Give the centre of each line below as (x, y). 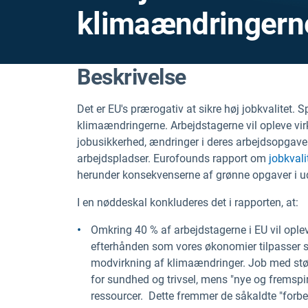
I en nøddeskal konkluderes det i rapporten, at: (188, 202)
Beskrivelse (132, 77)
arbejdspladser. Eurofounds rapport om (173, 158)
